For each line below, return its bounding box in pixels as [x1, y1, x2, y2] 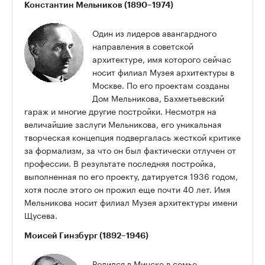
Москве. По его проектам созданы [92, 78, 230, 92]
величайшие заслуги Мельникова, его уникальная [24, 117, 221, 131]
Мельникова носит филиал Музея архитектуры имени [24, 195, 237, 209]
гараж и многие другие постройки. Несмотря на [24, 104, 216, 118]
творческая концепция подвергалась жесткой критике [24, 130, 241, 144]
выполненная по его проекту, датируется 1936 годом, [24, 169, 238, 183]
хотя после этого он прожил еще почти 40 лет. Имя [24, 182, 230, 196]
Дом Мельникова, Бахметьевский [92, 91, 224, 105]
